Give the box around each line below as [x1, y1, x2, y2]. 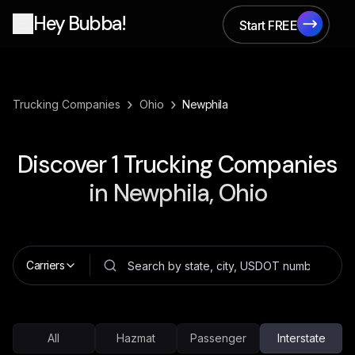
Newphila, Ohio [113, 177, 267, 208]
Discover [17, 149, 112, 180]
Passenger [190, 331, 247, 345]
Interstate [277, 331, 326, 345]
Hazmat [116, 331, 155, 345]
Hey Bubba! [33, 11, 125, 36]
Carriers [26, 258, 64, 272]
